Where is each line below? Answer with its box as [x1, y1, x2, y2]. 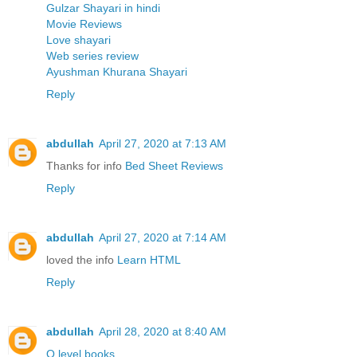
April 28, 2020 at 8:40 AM [99, 324, 226, 338]
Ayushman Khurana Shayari [46, 65, 187, 78]
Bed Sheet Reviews [125, 159, 223, 172]
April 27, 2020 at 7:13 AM [99, 136, 226, 150]
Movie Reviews [46, 17, 122, 30]
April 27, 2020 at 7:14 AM [99, 230, 226, 244]
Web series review [46, 49, 139, 62]
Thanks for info [46, 159, 125, 172]
